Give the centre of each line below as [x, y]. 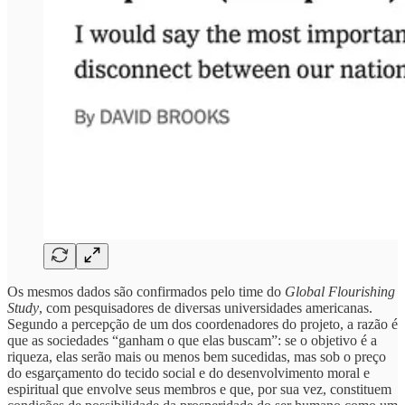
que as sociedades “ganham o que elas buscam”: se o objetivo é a [192, 340]
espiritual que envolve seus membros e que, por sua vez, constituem [199, 389]
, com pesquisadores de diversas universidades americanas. [206, 307]
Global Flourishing [340, 291]
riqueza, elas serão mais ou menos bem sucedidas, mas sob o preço [197, 356]
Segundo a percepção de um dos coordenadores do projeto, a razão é [202, 324]
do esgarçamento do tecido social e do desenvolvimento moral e [188, 372]
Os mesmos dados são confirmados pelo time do [146, 291]
